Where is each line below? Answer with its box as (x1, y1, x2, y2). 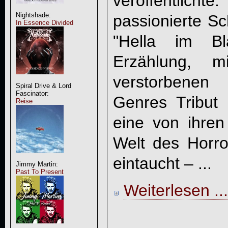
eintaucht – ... (112, 154, 212, 173)
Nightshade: (15, 11, 51, 19)
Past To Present (15, 168, 64, 176)
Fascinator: (15, 90, 49, 97)
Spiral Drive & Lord (15, 82, 71, 90)
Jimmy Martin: (15, 160, 58, 168)
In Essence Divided (15, 19, 73, 26)
